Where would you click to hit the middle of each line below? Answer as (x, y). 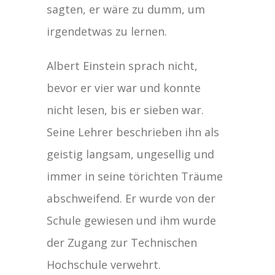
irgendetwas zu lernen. (107, 31)
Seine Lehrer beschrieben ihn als (133, 132)
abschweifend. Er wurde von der (131, 198)
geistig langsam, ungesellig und (131, 154)
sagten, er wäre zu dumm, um (126, 9)
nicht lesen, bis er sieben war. (126, 110)
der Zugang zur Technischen (122, 242)
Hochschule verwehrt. (104, 264)
